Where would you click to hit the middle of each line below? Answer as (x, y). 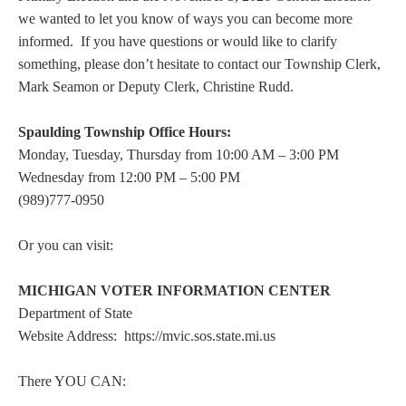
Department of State (75, 313)
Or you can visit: (66, 245)
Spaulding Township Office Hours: (125, 132)
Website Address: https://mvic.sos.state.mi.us (147, 336)
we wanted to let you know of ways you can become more (185, 19)
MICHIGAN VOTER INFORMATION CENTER (174, 290)
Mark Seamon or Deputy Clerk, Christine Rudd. (156, 87)
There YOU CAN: (72, 381)
